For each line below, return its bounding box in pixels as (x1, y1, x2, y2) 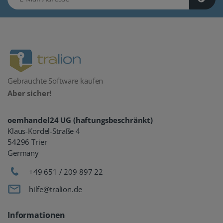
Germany (7, 148, 39, 158)
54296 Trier (7, 137, 47, 147)
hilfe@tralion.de (28, 184, 82, 195)
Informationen (7, 210, 66, 221)
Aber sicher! (7, 88, 52, 99)
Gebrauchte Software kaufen (7, 76, 104, 86)
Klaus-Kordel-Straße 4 (7, 126, 80, 136)
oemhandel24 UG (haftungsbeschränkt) (7, 115, 153, 125)
